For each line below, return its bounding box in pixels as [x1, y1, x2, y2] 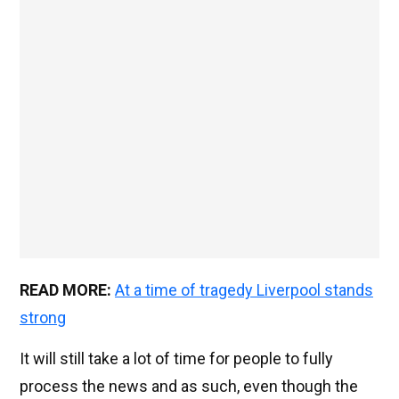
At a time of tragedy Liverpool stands [115, 281, 373, 300]
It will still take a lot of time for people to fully [20, 349, 333, 369]
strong [20, 308, 66, 328]
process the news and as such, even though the [20, 377, 358, 396]
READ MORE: [20, 281, 111, 300]
